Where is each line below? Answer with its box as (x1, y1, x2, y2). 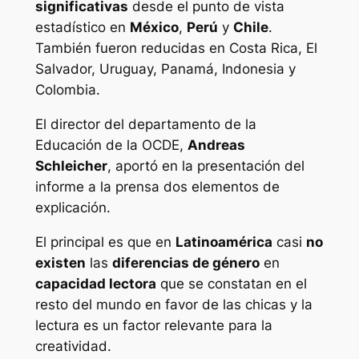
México (129, 19, 179, 36)
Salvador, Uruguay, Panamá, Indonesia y (34, 61, 296, 78)
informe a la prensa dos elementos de (34, 178, 280, 195)
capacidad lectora (34, 275, 156, 292)
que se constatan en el (155, 275, 307, 292)
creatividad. (34, 337, 111, 354)
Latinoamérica (175, 233, 272, 250)
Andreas (187, 136, 245, 153)
